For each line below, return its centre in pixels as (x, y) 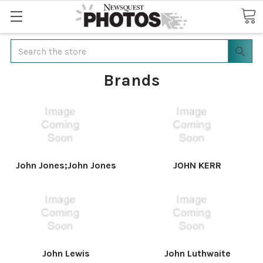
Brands (131, 80)
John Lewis (66, 253)
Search (25, 46)
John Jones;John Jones (66, 165)
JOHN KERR (197, 165)
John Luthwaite (197, 253)
